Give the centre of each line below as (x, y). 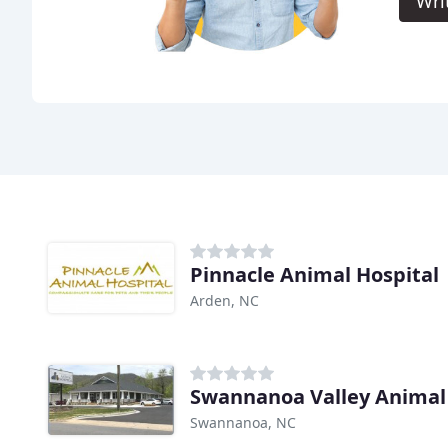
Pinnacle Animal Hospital (314, 275)
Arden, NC (224, 301)
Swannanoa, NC (243, 423)
